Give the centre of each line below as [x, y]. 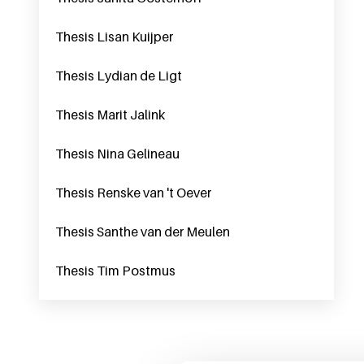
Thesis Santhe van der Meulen [143, 232]
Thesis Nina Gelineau [117, 154]
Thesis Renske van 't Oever [133, 193]
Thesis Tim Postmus [115, 271]
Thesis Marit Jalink [110, 115]
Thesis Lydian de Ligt [119, 76]
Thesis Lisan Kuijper [114, 37]
